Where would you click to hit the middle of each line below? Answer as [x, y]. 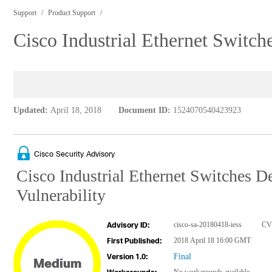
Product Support [72, 13]
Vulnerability [61, 195]
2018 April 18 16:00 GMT [212, 240]
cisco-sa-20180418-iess [208, 225]
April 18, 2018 [76, 110]
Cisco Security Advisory [74, 154]
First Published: [134, 241]
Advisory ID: [128, 225]
